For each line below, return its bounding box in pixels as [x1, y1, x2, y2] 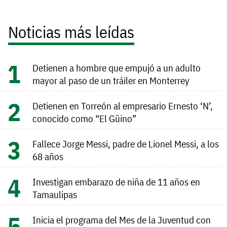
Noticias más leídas [8, 21, 134, 43]
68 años [32, 149, 63, 163]
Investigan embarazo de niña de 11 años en [32, 175, 200, 188]
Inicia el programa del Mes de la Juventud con [32, 213, 211, 226]
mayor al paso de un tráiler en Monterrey [32, 73, 190, 87]
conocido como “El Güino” [32, 111, 136, 125]
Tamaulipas [32, 187, 77, 201]
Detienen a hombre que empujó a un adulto [32, 61, 201, 74]
